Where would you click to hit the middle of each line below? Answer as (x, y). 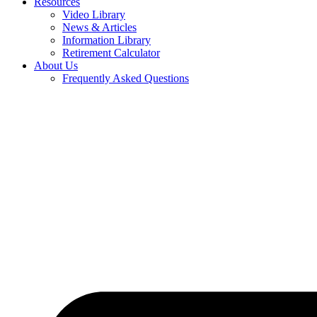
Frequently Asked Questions (126, 78)
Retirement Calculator (111, 53)
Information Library (106, 40)
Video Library (94, 15)
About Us (56, 65)
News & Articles (99, 27)
